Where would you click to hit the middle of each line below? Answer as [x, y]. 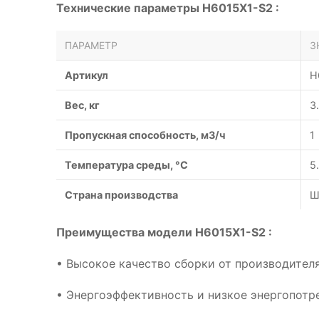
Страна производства [121, 195]
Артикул [87, 75]
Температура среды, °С [126, 165]
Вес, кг [82, 105]
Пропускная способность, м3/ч [145, 135]
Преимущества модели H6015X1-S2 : [164, 232]
